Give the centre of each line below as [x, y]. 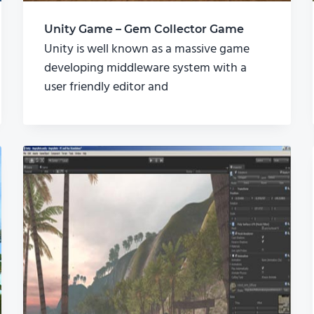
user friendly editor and [106, 88]
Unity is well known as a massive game [146, 50]
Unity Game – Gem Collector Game [144, 29]
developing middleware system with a [145, 69]
